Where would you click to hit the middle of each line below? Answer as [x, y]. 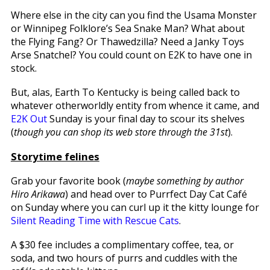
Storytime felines [55, 156]
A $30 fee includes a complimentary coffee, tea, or [122, 244]
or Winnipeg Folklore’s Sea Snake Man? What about [127, 28]
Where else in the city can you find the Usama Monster [133, 15]
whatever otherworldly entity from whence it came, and [135, 105]
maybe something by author [184, 181]
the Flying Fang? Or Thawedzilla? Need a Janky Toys [127, 41]
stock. [24, 68]
